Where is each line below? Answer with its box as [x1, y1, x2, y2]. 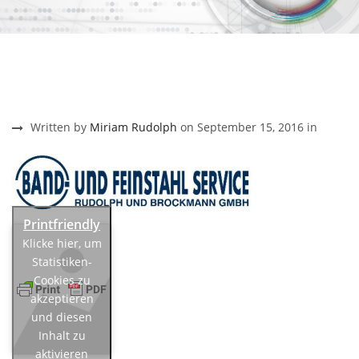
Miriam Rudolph [90, 119, 177, 135]
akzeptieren [30, 291, 94, 307]
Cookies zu [33, 272, 91, 288]
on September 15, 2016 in [177, 119, 317, 135]
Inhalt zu [38, 328, 86, 344]
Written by [27, 119, 90, 135]
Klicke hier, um [22, 236, 102, 252]
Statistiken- [31, 254, 92, 270]
